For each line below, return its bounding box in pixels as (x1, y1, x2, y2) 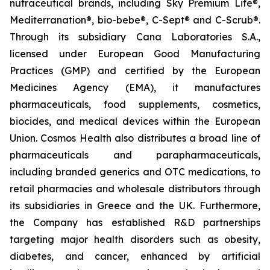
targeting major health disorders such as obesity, (10, 233, 260, 245)
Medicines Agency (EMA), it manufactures (10, 81, 260, 93)
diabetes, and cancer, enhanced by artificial (10, 250, 260, 262)
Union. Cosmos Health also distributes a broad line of (10, 132, 260, 144)
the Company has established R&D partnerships (10, 216, 260, 228)
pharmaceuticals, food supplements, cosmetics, (10, 98, 260, 110)
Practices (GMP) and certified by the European (10, 64, 260, 77)
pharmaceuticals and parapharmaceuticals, (10, 149, 260, 161)
